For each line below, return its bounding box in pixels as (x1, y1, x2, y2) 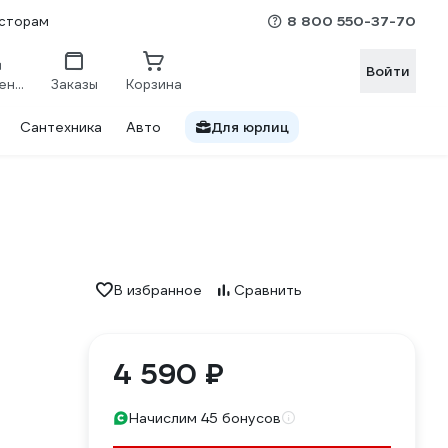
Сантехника (20, 118, 102, 136)
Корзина (126, 75, 182, 93)
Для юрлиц (211, 118, 289, 136)
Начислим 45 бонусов (129, 409, 281, 427)
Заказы (50, 75, 98, 93)
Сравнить (234, 281, 302, 299)
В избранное (114, 281, 202, 299)
